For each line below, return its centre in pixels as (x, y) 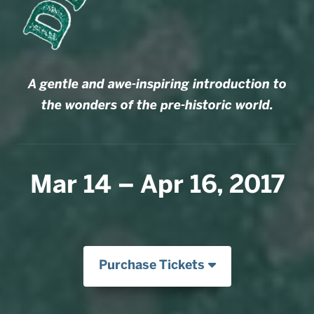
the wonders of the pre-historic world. (157, 105)
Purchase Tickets (153, 265)
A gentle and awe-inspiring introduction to (157, 84)
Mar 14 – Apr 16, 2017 (157, 184)
